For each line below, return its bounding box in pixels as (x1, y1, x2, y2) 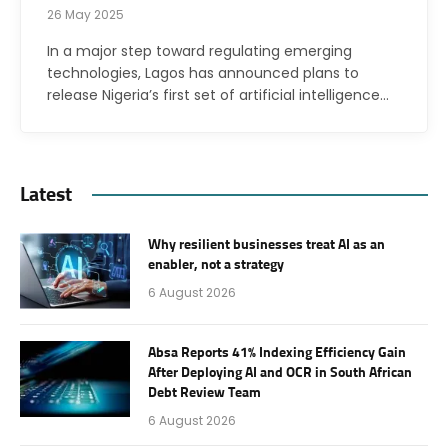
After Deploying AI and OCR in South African (148, 365, 412, 380)
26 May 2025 (47, 5, 124, 23)
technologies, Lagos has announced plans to (47, 62, 359, 83)
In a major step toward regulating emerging (47, 40, 352, 61)
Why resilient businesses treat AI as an (148, 237, 385, 252)
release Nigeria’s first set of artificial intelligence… (47, 84, 389, 105)
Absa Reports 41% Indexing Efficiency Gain (148, 345, 406, 360)
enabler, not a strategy (148, 257, 284, 272)
